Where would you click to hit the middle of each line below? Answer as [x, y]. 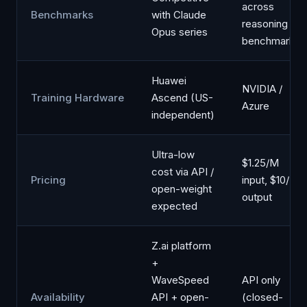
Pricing [48, 180]
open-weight [182, 189]
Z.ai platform [181, 246]
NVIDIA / [262, 89]
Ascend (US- [182, 98]
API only [261, 280]
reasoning [265, 24]
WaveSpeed [180, 280]
